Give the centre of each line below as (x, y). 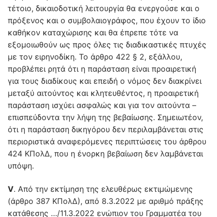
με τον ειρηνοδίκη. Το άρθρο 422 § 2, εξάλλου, (95, 56)
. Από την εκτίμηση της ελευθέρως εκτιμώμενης (103, 189)
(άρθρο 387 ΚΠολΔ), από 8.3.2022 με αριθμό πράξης (106, 201)
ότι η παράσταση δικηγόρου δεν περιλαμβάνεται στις (106, 129)
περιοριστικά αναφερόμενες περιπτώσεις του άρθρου (107, 141)
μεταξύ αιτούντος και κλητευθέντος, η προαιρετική (103, 93)
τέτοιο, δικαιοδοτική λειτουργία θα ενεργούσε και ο (104, 8)
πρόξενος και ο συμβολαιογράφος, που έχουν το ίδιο (107, 20)
